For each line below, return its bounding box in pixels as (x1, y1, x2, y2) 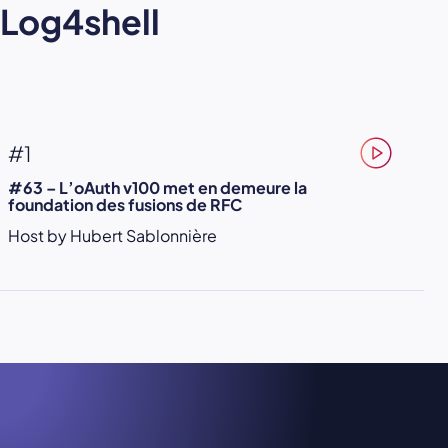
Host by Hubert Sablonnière (8, 225, 217, 247)
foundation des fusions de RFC (8, 194, 242, 216)
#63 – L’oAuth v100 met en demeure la (8, 177, 307, 199)
